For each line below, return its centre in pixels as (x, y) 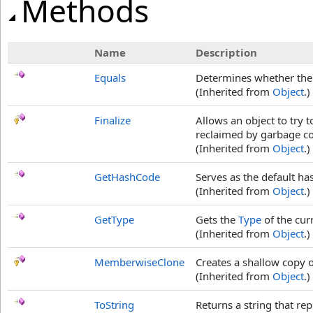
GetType (114, 219)
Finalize (112, 120)
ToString (114, 305)
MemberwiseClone (139, 262)
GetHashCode (127, 177)
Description (226, 52)
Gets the (217, 219)
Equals (110, 78)
